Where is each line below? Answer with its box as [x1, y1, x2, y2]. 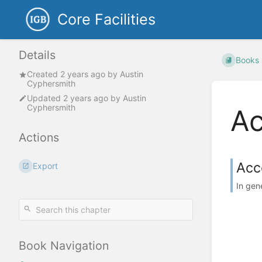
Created [27, 69, 60, 80]
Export [33, 160, 58, 171]
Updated [27, 92, 63, 103]
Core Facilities [57, 11, 156, 28]
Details [19, 48, 56, 63]
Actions [19, 130, 59, 144]
